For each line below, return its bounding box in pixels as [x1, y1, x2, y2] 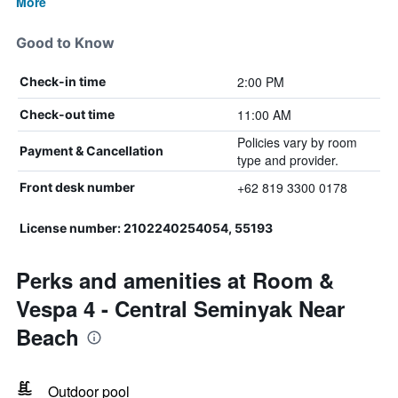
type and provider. [236, 151, 338, 169]
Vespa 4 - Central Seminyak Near [16, 293, 345, 323]
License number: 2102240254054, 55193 [20, 220, 273, 235]
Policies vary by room [236, 133, 357, 151]
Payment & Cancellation [20, 143, 163, 158]
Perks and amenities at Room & [16, 265, 334, 295]
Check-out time [20, 107, 115, 122]
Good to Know [16, 34, 115, 52]
